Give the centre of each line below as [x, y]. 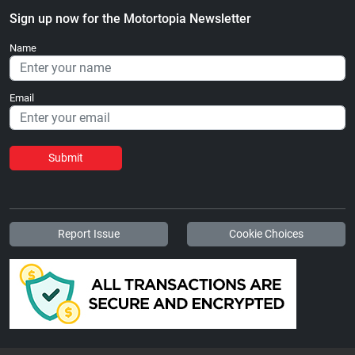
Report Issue [89, 234]
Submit [66, 158]
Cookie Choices [266, 234]
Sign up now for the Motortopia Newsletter [130, 19]
